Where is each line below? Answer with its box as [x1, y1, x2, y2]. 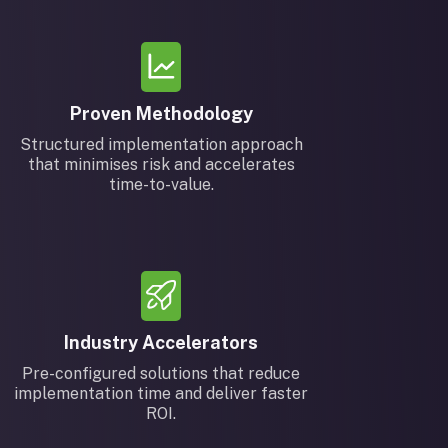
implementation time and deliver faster [14, 384, 309, 403]
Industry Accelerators [64, 332, 259, 353]
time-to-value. [108, 175, 214, 194]
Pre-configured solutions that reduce [22, 364, 301, 383]
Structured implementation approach [19, 135, 303, 154]
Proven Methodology [69, 103, 253, 124]
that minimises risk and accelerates [27, 155, 295, 174]
